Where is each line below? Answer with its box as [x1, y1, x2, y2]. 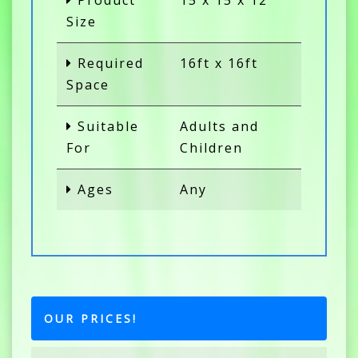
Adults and [180, 117, 259, 136]
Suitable [73, 117, 139, 136]
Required [73, 54, 144, 73]
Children [180, 139, 243, 157]
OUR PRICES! [44, 311, 137, 327]
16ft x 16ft [180, 54, 258, 73]
